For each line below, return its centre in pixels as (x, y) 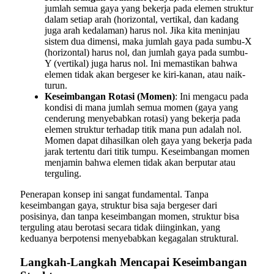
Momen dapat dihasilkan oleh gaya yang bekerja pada (148, 140)
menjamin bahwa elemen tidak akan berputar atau (140, 162)
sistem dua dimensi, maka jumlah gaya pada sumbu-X (148, 41)
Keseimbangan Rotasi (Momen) (110, 96)
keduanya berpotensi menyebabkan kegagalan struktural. (129, 238)
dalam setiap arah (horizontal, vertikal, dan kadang (142, 19)
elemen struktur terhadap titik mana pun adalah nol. (143, 129)
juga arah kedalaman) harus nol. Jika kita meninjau (142, 30)
